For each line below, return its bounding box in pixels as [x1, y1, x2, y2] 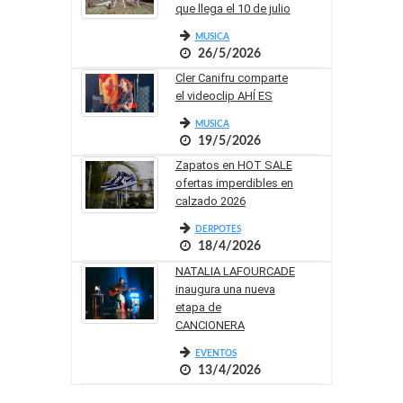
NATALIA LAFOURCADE [175, 264, 295, 278]
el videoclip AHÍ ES [175, 89, 273, 103]
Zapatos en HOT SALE [175, 158, 292, 173]
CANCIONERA [175, 318, 245, 332]
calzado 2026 [175, 194, 246, 209]
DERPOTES [194, 225, 241, 235]
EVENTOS [194, 348, 237, 358]
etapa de [175, 300, 221, 314]
